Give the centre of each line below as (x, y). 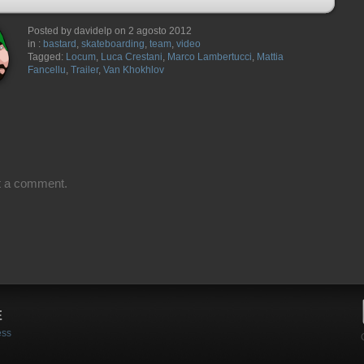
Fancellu (47, 70)
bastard (60, 44)
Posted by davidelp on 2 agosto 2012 (110, 31)
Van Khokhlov (134, 70)
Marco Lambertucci (210, 57)
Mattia (270, 57)
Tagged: (47, 57)
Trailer (84, 70)
